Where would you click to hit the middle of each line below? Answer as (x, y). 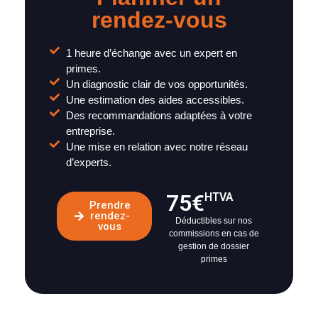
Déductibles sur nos (214, 221)
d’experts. (88, 163)
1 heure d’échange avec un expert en (151, 53)
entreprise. (90, 131)
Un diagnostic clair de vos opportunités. (157, 84)
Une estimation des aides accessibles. (155, 100)
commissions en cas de (214, 234)
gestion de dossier (214, 247)
